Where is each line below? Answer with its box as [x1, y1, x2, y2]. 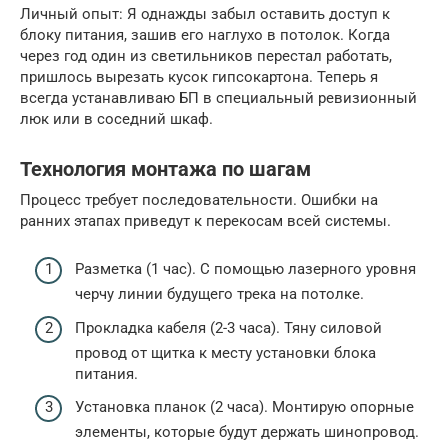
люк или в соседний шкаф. [20, 109, 213, 128]
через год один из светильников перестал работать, [20, 46, 392, 65]
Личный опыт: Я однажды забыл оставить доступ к [20, 4, 390, 23]
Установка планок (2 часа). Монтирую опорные [75, 398, 414, 417]
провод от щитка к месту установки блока [75, 343, 376, 362]
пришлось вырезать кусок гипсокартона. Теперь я [20, 67, 378, 86]
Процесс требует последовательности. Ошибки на [20, 190, 378, 209]
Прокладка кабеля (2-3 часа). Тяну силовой [75, 318, 382, 337]
